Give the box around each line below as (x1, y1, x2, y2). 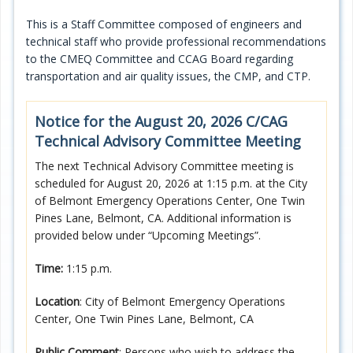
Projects (12, 44, 50, 59)
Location (35, 293, 80, 309)
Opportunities (12, 150, 78, 165)
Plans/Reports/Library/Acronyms (12, 80, 169, 95)
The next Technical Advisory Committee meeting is (35, 158, 294, 173)
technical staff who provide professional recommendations (26, 34, 326, 50)
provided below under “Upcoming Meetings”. (35, 227, 261, 243)
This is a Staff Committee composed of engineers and (26, 17, 302, 32)
